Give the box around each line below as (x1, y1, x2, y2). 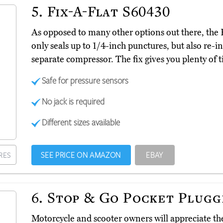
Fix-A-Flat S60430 (43, 1, 170, 21)
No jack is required (42, 96, 105, 107)
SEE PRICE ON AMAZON (41, 150, 121, 160)
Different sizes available (42, 116, 120, 128)
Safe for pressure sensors (42, 75, 129, 86)
